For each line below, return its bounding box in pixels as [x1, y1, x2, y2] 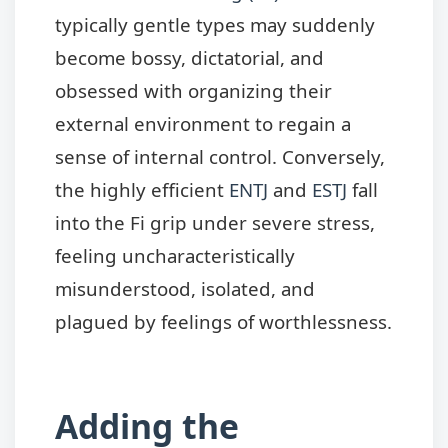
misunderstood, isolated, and [55, 275, 315, 301]
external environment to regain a [55, 110, 351, 136]
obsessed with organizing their [55, 77, 332, 103]
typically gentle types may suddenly [55, 11, 375, 37]
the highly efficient [55, 176, 229, 202]
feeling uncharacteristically [55, 242, 295, 268]
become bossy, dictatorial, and [55, 44, 324, 70]
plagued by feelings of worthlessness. [55, 308, 392, 334]
